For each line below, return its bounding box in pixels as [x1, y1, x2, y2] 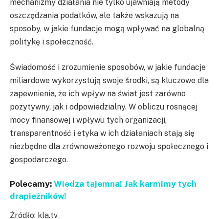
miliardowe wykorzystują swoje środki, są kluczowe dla [10, 75, 209, 85]
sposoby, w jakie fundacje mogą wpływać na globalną [10, 24, 204, 34]
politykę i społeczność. [10, 37, 93, 47]
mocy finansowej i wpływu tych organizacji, [10, 115, 167, 125]
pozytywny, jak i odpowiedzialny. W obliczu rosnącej [10, 102, 197, 111]
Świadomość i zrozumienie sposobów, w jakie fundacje [10, 62, 206, 72]
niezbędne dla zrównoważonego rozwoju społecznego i [10, 141, 208, 151]
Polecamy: [10, 179, 54, 189]
